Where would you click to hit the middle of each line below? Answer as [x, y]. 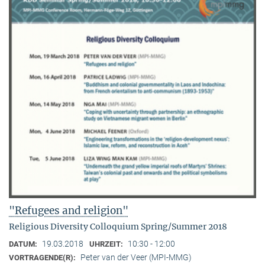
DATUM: [24, 244]
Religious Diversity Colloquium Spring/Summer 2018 [118, 227]
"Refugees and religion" [69, 211]
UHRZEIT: [107, 244]
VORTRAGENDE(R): [43, 258]
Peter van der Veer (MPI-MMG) [136, 258]
